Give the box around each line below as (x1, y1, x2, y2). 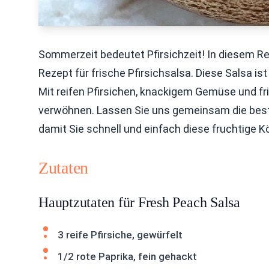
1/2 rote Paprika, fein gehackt (58, 250, 197, 262)
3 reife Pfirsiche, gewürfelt (58, 229, 183, 241)
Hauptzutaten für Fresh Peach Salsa (38, 195, 240, 210)
